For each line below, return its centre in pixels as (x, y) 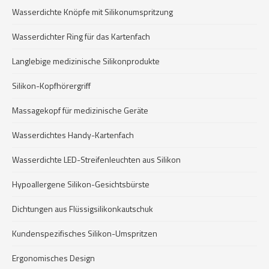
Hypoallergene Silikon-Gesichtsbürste (81, 184)
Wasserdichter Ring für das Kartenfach (81, 36)
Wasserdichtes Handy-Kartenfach (73, 135)
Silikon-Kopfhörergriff (51, 86)
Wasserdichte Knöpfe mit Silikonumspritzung (92, 12)
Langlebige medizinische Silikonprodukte (86, 61)
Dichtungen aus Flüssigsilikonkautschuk (83, 209)
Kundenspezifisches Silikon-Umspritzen (85, 233)
